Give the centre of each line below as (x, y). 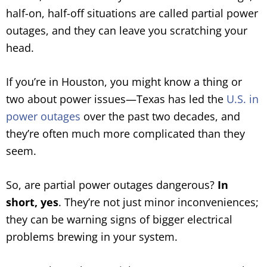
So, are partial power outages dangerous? (112, 185)
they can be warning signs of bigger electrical (119, 219)
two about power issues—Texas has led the (116, 99)
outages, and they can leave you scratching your (127, 30)
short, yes (32, 202)
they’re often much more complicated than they (125, 133)
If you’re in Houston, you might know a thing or (124, 82)
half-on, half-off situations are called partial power (132, 13)
